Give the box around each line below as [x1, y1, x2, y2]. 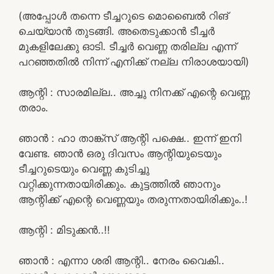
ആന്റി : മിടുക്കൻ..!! [18, 223, 110, 236]
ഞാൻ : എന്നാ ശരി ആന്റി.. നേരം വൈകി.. [18, 254, 224, 267]
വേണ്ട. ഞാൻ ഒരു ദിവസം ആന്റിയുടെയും [18, 147, 221, 160]
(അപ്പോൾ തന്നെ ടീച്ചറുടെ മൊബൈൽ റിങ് [18, 9, 228, 22]
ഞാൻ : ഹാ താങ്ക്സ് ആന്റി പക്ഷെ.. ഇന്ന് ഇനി [18, 131, 242, 144]
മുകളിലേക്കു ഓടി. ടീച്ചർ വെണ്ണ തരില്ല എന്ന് [18, 40, 236, 53]
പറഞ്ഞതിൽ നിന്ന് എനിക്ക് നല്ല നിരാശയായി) [18, 55, 249, 68]
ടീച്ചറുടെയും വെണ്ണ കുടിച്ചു [18, 162, 149, 175]
